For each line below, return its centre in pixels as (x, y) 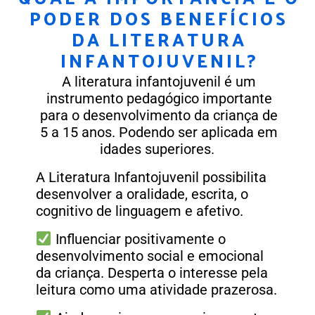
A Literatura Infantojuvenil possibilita (151, 178)
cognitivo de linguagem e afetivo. (140, 211)
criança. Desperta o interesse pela (161, 273)
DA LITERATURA (159, 39)
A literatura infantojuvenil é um (159, 82)
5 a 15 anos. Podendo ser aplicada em (159, 133)
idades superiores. (159, 149)
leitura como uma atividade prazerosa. (158, 290)
